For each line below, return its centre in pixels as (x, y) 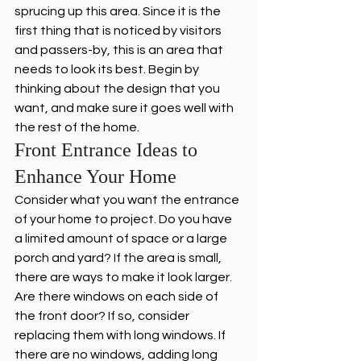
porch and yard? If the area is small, (119, 258)
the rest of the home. (77, 128)
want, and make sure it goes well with (125, 108)
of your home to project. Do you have (124, 220)
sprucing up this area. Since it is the (119, 12)
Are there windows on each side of (118, 297)
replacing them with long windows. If (121, 336)
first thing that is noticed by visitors (119, 31)
